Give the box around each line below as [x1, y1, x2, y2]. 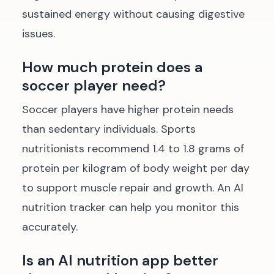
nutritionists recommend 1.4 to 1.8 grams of [22, 141, 244, 156]
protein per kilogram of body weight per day [22, 161, 250, 176]
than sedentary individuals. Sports [22, 122, 196, 136]
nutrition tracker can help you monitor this [22, 200, 239, 215]
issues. [22, 26, 55, 41]
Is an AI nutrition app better [22, 251, 218, 270]
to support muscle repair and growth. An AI [22, 180, 243, 195]
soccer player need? [22, 76, 166, 95]
